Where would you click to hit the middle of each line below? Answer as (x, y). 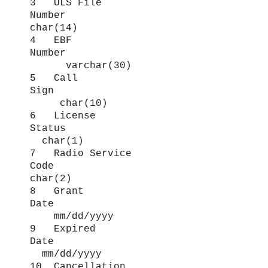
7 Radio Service (81, 154)
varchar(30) (81, 66)
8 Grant (57, 192)
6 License (63, 116)
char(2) (51, 179)
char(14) (54, 28)
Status (132, 129)
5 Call (54, 79)
